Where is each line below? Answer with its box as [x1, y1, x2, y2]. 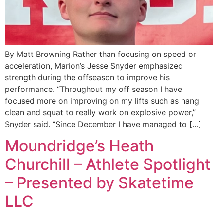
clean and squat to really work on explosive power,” [5, 107, 196, 117]
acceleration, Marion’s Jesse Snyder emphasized [5, 60, 183, 71]
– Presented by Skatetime [5, 173, 194, 193]
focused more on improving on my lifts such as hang [5, 95, 199, 106]
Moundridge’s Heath [5, 136, 154, 156]
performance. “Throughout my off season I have [5, 84, 182, 94]
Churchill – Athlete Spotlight [5, 155, 211, 174]
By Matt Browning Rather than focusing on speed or [5, 49, 196, 59]
